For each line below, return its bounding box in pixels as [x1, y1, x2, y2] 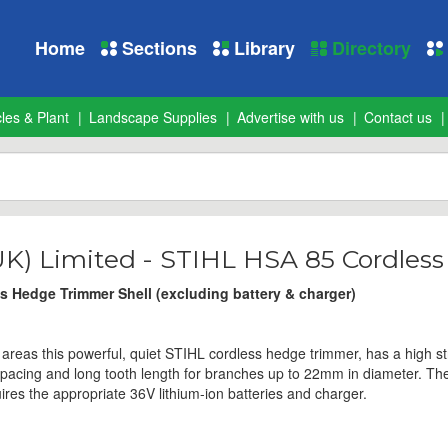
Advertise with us [237, 107, 344, 127]
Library [229, 35, 295, 61]
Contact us [364, 107, 432, 127]
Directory [327, 35, 411, 61]
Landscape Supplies [89, 107, 217, 127]
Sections [117, 35, 197, 61]
